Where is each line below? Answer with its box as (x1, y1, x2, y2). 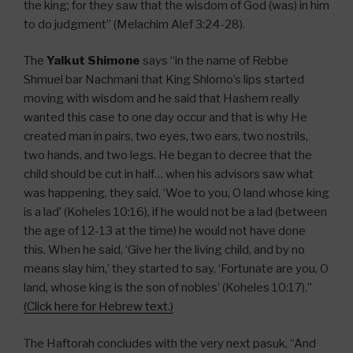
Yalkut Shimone (46, 54, 140, 69)
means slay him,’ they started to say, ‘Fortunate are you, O (24, 262, 329, 277)
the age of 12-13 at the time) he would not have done (24, 224, 306, 239)
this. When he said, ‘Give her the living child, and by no (24, 243, 305, 258)
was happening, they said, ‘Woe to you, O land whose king (24, 186, 329, 201)
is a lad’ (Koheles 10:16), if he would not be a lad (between (24, 205, 327, 220)
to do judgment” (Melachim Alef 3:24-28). (24, 17, 245, 32)
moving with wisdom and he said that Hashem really (24, 91, 299, 106)
